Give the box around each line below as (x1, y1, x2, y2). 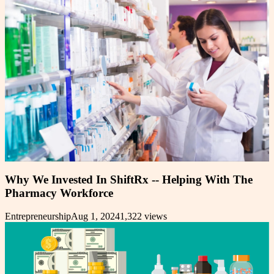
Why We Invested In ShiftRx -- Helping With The (5, 172, 253, 186)
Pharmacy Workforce (5, 186, 113, 199)
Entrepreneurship (5, 211, 71, 222)
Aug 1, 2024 (71, 211, 120, 222)
